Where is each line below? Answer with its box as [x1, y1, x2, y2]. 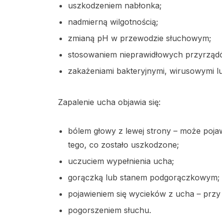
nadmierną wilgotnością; [68, 17, 158, 27]
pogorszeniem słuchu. [68, 205, 151, 216]
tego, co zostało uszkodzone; [68, 140, 179, 150]
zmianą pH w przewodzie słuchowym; [68, 33, 211, 44]
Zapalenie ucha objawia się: [58, 97, 161, 108]
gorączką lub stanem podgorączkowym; [68, 172, 220, 183]
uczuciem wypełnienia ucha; [68, 156, 174, 166]
